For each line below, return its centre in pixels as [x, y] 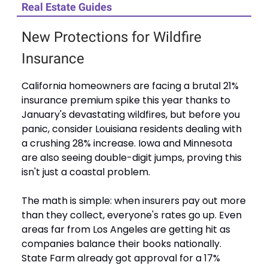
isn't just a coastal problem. [86, 172]
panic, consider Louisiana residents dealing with [132, 129]
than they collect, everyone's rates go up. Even [132, 215]
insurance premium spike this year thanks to [126, 100]
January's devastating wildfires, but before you [131, 114]
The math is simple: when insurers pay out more [134, 200]
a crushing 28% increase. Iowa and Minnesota [127, 143]
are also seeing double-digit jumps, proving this [132, 157]
